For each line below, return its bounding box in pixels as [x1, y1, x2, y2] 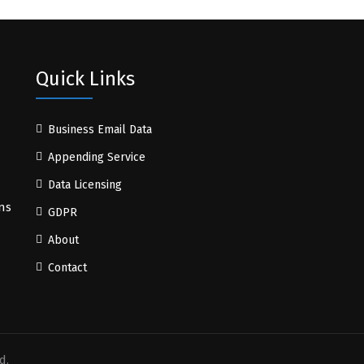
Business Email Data [48, 123, 152, 136]
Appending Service [48, 150, 145, 164]
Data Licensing [48, 178, 122, 192]
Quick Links [36, 67, 135, 90]
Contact [48, 261, 87, 275]
